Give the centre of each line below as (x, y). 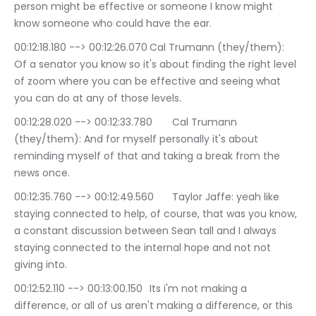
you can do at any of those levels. (98, 98)
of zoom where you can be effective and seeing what (149, 81)
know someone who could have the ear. (113, 23)
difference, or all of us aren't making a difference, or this (155, 305)
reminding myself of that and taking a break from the (148, 156)
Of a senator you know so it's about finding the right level (157, 64)
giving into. (41, 265)
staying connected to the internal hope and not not (144, 248)
